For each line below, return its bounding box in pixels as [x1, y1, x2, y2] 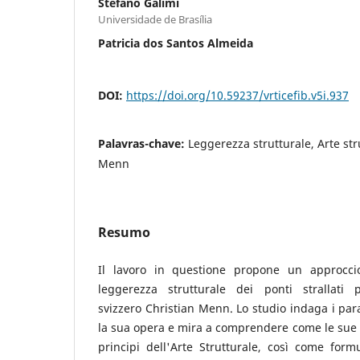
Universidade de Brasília [98, 11, 212, 27]
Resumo [98, 223, 150, 241]
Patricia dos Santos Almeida [98, 35, 253, 51]
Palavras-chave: [98, 135, 188, 151]
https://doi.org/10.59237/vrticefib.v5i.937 [126, 87, 349, 103]
